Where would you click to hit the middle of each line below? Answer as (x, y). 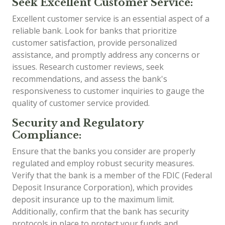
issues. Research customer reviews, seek (88, 67)
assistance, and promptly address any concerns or (106, 55)
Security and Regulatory (78, 123)
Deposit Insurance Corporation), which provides (102, 187)
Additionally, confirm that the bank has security (100, 211)
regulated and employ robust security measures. (103, 163)
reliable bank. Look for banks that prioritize (94, 31)
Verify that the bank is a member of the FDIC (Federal (112, 175)
